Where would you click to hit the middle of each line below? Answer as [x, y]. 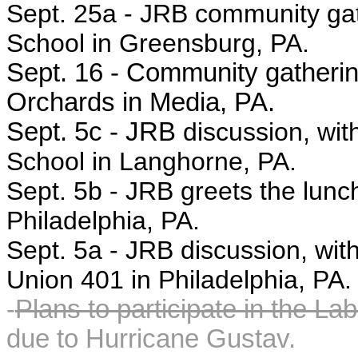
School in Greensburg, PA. [158, 43]
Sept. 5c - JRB [95, 132]
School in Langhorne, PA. [151, 161]
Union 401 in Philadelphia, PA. [179, 280]
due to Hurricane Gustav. [151, 339]
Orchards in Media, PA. [141, 102]
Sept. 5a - [66, 250]
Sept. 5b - [66, 191]
